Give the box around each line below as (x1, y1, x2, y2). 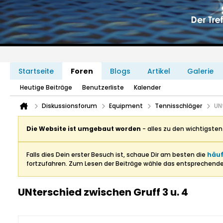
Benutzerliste (82, 83, 124, 92)
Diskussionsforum (42, 102, 97, 110)
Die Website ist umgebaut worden (26, 124, 141, 133)
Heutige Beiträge (20, 83, 72, 92)
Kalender (134, 83, 161, 92)
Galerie (187, 66, 214, 76)
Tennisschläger (155, 102, 202, 110)
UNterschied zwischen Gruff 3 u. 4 (18, 185, 188, 199)
